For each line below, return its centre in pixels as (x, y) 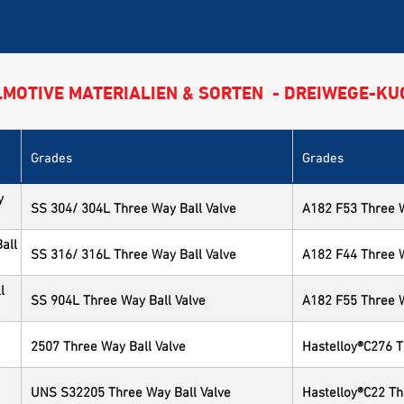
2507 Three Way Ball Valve (108, 344)
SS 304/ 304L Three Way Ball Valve (133, 206)
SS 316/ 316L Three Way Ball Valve (133, 252)
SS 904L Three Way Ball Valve (118, 298)
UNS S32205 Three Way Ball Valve (131, 390)
